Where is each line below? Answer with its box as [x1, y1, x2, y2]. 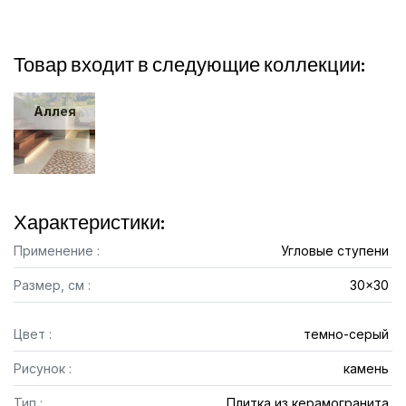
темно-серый [303, 326, 389, 342]
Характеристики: [14, 209, 165, 235]
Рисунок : [14, 361, 72, 376]
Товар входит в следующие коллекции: [14, 52, 365, 77]
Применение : [14, 243, 100, 258]
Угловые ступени [280, 243, 389, 258]
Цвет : [14, 326, 52, 342]
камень [343, 361, 389, 376]
